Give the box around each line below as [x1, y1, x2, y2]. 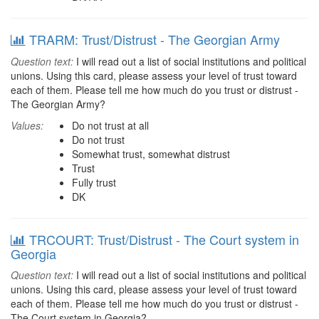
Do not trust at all [72, 118, 149, 132]
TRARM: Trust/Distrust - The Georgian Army [29, 30, 280, 48]
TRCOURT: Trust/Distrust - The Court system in [29, 230, 299, 249]
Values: [11, 118, 43, 132]
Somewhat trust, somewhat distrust [72, 147, 230, 161]
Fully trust [72, 175, 116, 189]
